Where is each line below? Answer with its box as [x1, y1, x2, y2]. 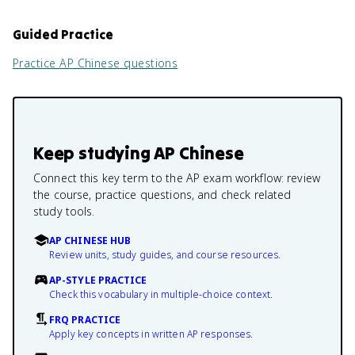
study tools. [33, 204, 95, 219]
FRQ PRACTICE [49, 313, 121, 326]
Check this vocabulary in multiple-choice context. [49, 288, 273, 301]
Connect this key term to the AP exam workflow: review [33, 170, 320, 185]
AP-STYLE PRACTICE [49, 273, 147, 287]
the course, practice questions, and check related [33, 187, 292, 202]
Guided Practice [13, 26, 113, 42]
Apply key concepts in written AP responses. [49, 327, 254, 341]
